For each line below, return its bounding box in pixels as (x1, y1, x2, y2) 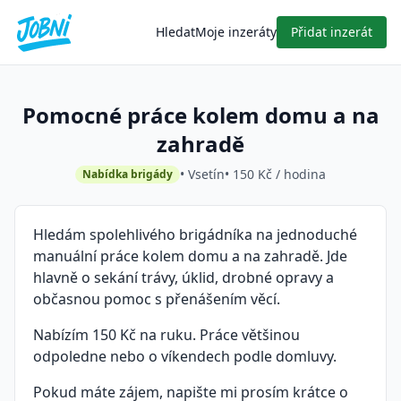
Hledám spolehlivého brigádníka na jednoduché (33, 225, 357, 244)
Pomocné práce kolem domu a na (21, 100, 380, 130)
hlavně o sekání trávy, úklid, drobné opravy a (33, 268, 334, 287)
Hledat (156, 23, 195, 40)
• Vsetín (180, 166, 225, 183)
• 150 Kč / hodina (225, 166, 326, 183)
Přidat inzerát (291, 23, 372, 40)
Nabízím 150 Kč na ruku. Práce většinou (33, 325, 300, 345)
